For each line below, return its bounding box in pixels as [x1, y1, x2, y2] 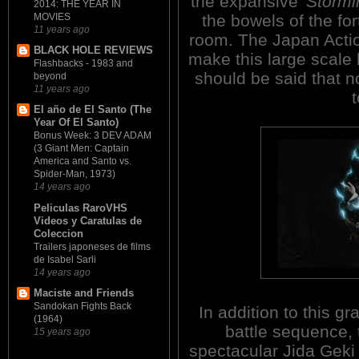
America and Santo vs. [34, 155, 131, 167]
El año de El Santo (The [34, 103, 151, 116]
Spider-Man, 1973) [34, 168, 115, 180]
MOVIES [34, 10, 71, 22]
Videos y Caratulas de [34, 214, 142, 227]
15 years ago [34, 325, 91, 337]
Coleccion [34, 227, 83, 240]
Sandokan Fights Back [34, 300, 131, 312]
